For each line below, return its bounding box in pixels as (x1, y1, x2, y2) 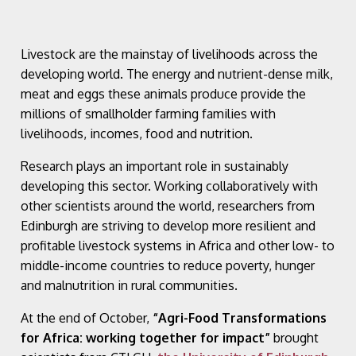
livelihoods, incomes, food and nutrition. (21, 125, 253, 141)
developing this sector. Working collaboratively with (21, 177, 318, 194)
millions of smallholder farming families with (21, 105, 276, 122)
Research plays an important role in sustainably (21, 157, 288, 174)
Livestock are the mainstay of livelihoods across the (21, 45, 318, 62)
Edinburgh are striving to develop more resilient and (21, 217, 315, 234)
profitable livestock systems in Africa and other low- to (21, 237, 335, 253)
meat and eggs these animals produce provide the (21, 85, 306, 102)
